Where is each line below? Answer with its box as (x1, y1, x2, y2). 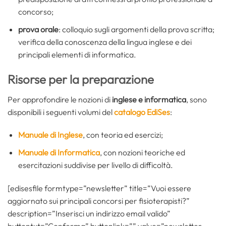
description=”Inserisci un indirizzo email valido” (8, 208, 171, 218)
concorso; (18, 7, 53, 17)
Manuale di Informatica (18, 147, 100, 158)
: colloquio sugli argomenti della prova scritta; (58, 24, 214, 34)
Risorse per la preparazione (8, 71, 154, 87)
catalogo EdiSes (114, 106, 170, 117)
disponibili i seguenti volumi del (8, 106, 114, 117)
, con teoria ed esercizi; (82, 130, 163, 140)
